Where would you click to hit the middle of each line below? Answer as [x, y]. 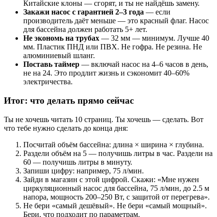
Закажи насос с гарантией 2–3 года [84, 12]
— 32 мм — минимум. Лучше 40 [154, 38]
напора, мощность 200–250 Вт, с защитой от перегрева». [116, 197]
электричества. [48, 82]
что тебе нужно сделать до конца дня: [66, 128]
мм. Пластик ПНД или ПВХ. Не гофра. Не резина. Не [113, 47]
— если [157, 12]
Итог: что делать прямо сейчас [69, 100]
